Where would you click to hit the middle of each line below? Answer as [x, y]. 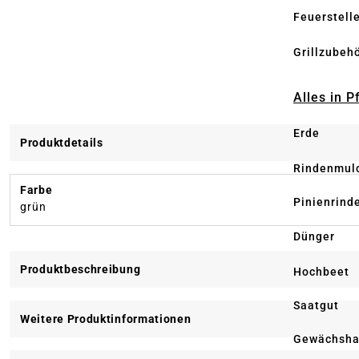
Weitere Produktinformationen [106, 319]
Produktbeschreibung [81, 270]
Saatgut [316, 305]
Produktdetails [62, 143]
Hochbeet [321, 271]
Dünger [314, 237]
